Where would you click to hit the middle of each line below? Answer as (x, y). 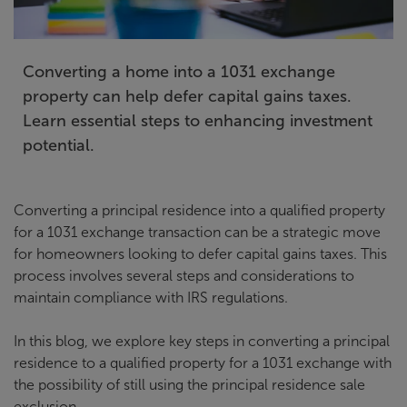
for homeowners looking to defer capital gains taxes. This (200, 254)
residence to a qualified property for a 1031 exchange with (203, 363)
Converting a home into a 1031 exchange (179, 72)
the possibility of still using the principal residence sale (189, 385)
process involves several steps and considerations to (184, 276)
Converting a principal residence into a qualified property (199, 210)
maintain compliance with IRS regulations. (153, 298)
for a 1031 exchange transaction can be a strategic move (197, 232)
